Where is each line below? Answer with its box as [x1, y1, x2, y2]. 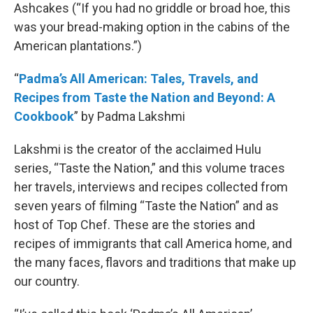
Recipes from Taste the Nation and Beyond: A [14, 90, 275, 105]
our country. [14, 274, 80, 289]
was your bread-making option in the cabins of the [14, 20, 290, 35]
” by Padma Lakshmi [74, 109, 185, 124]
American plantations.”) [14, 38, 142, 54]
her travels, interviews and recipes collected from [14, 180, 288, 195]
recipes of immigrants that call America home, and [14, 236, 292, 252]
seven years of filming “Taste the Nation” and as [14, 198, 279, 214]
